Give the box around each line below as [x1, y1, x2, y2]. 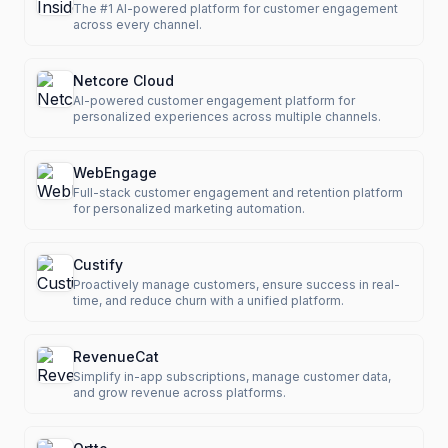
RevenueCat [73, 348, 159, 365]
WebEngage [73, 164, 157, 181]
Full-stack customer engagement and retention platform [73, 185, 403, 200]
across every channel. [73, 17, 202, 32]
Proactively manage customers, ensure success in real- [73, 277, 400, 292]
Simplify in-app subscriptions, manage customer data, [73, 369, 391, 384]
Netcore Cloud [73, 72, 174, 89]
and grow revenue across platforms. [73, 385, 286, 400]
